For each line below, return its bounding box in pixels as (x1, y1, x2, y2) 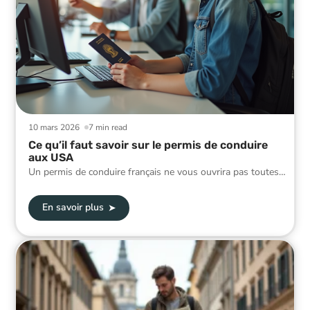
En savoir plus (42, 201, 104, 215)
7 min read (89, 121, 128, 133)
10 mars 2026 (28, 121, 80, 133)
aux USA (28, 150, 73, 164)
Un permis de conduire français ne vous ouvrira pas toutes (28, 165, 279, 179)
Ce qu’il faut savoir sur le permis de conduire (28, 138, 268, 152)
